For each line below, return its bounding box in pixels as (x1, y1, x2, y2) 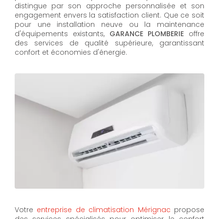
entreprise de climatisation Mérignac (37, 204, 171, 215)
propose (170, 204, 205, 215)
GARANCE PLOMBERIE (109, 28, 184, 39)
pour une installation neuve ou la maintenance (15, 19, 204, 29)
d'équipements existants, (15, 28, 109, 39)
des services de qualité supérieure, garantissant (15, 38, 204, 48)
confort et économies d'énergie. (15, 47, 127, 57)
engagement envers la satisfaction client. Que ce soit (15, 10, 204, 20)
